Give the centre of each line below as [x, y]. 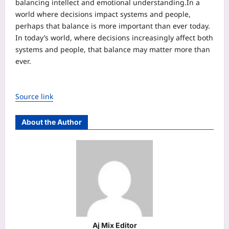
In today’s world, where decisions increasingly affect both [114, 37]
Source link [34, 96]
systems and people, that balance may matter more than [113, 49]
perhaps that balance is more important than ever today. [113, 26]
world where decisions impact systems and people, [103, 14]
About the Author [52, 122]
